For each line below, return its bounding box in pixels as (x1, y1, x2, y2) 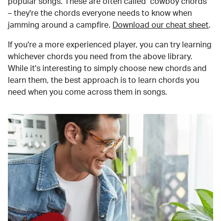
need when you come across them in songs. (8, 88, 167, 96)
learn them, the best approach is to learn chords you (8, 76, 199, 84)
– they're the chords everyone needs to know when (8, 9, 192, 17)
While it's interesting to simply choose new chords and (8, 64, 207, 73)
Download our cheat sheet (112, 21, 209, 29)
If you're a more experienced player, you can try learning (8, 40, 212, 49)
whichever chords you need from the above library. (8, 52, 192, 61)
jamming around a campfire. (8, 21, 110, 29)
